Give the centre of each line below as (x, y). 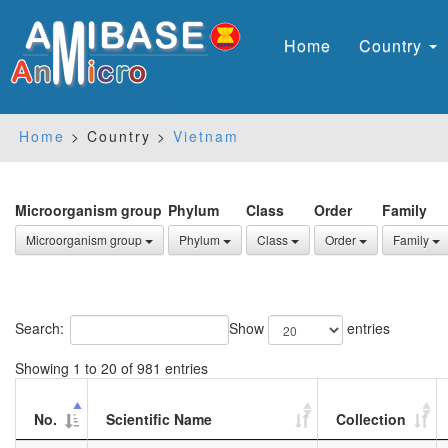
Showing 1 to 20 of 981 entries (111, 368)
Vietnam (206, 136)
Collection (371, 419)
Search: (39, 327)
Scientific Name (159, 419)
